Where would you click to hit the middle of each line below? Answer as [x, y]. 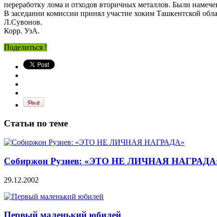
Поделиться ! [25, 47]
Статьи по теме [36, 124]
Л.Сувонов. [23, 22]
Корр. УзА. [22, 31]
